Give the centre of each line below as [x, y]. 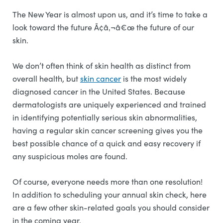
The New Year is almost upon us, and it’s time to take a [110, 14]
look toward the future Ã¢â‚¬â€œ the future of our [103, 27]
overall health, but [46, 78]
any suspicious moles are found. [71, 156]
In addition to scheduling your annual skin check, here [110, 194]
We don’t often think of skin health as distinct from [102, 65]
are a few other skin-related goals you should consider [111, 207]
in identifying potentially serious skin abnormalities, [105, 117]
